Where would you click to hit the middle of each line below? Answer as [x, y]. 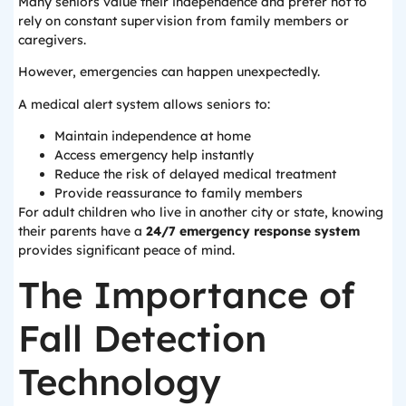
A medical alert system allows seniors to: [144, 104]
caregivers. [52, 39]
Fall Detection [142, 338]
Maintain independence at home [153, 135]
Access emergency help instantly [154, 155]
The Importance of [187, 295]
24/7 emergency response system [253, 231]
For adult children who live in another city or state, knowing [201, 212]
